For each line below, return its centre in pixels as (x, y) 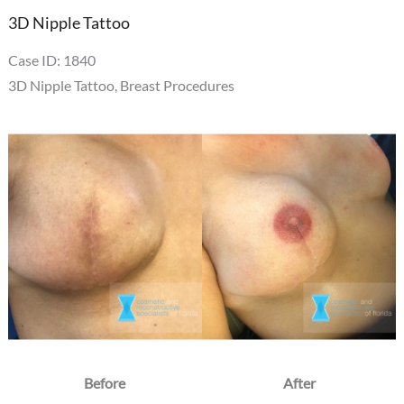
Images (29, 185)
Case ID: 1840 (51, 60)
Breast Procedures (177, 85)
